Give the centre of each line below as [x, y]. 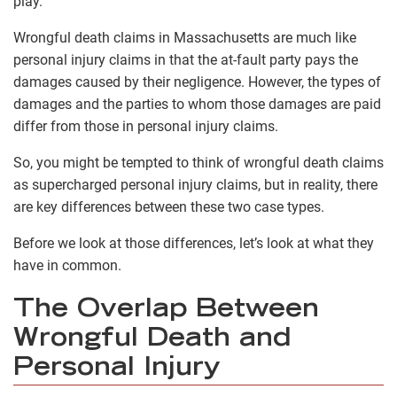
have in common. [67, 265]
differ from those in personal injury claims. [146, 126]
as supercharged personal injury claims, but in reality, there [195, 184]
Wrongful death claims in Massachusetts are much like [185, 37]
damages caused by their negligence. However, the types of [197, 82]
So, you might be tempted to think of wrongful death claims [198, 162]
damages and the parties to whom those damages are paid [197, 104]
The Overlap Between [166, 311]
